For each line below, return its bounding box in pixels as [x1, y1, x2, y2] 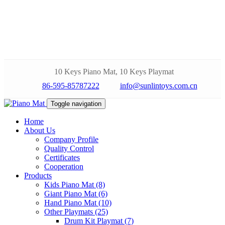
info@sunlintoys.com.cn [120, 81, 197, 90]
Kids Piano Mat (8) [44, 180, 105, 189]
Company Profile [44, 135, 98, 144]
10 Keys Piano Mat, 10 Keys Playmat [54, 67, 174, 76]
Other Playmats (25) [44, 207, 108, 216]
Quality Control [44, 144, 94, 153]
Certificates [44, 153, 80, 162]
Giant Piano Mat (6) [44, 189, 107, 198]
